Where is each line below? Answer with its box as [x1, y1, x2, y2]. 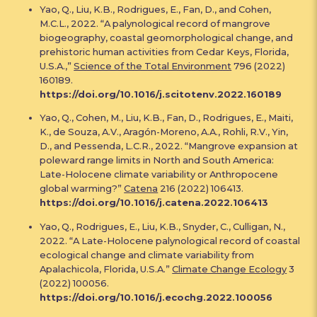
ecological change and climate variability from [40, 248, 255, 260]
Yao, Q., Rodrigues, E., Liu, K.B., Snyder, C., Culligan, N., [40, 220, 286, 232]
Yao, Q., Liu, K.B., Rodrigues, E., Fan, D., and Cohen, [40, 3, 272, 15]
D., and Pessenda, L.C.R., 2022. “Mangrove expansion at [40, 140, 299, 152]
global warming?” [40, 183, 125, 195]
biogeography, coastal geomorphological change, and [40, 31, 294, 43]
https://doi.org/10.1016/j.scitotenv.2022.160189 [40, 88, 282, 100]
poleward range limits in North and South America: [40, 154, 275, 166]
